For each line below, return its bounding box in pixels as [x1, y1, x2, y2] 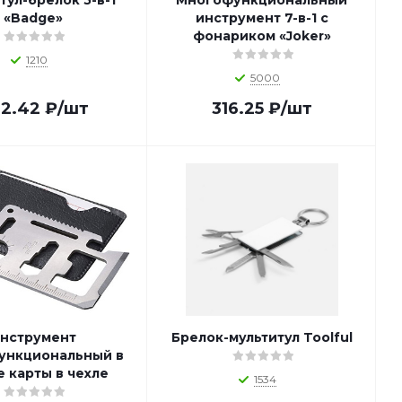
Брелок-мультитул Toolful [170, 329, 353, 345]
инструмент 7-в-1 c [195, 10, 328, 26]
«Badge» [3, 10, 63, 26]
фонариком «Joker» [192, 28, 331, 44]
